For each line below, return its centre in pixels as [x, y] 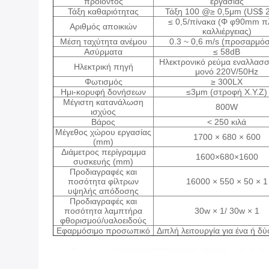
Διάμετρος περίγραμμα [103, 152]
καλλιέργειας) [227, 31]
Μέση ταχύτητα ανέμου [103, 41]
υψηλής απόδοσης [103, 191]
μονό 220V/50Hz [227, 71]
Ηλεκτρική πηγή [103, 67]
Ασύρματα [103, 52]
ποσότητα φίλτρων [103, 181]
